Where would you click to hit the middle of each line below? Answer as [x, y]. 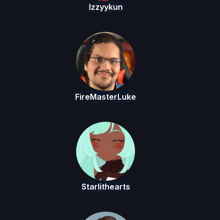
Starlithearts [106, 187]
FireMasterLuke [106, 97]
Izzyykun [106, 7]
